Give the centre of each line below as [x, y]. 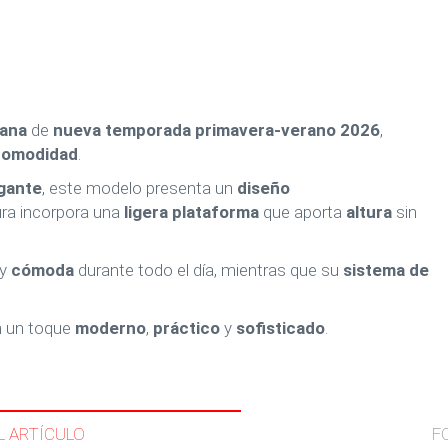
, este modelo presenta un [139, 188]
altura [369, 212]
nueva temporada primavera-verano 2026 [216, 130]
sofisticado [280, 328]
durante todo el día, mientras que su [208, 270]
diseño [263, 188]
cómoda [42, 270]
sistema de [386, 270]
